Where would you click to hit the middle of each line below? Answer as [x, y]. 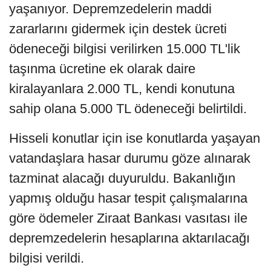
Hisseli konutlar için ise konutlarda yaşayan [135, 138]
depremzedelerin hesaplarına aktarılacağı [129, 238]
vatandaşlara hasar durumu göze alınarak [130, 158]
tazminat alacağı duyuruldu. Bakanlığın [122, 178]
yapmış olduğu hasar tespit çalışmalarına [128, 198]
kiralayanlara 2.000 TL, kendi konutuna [122, 88]
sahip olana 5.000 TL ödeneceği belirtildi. [128, 108]
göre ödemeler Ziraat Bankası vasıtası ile [128, 218]
